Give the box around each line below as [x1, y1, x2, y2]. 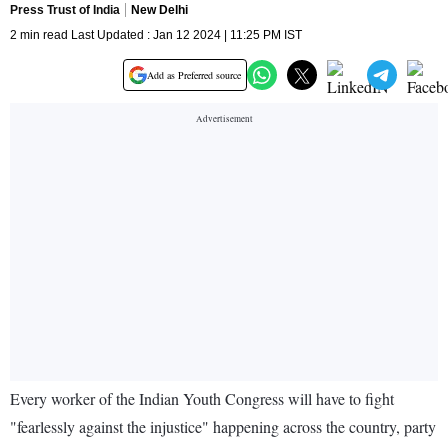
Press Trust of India [10, 3, 120, 18]
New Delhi [131, 3, 188, 18]
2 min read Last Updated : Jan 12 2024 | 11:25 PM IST [10, 28, 302, 43]
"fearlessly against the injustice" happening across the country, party [10, 416, 436, 438]
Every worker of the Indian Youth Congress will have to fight [10, 388, 394, 410]
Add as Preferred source [147, 68, 241, 83]
